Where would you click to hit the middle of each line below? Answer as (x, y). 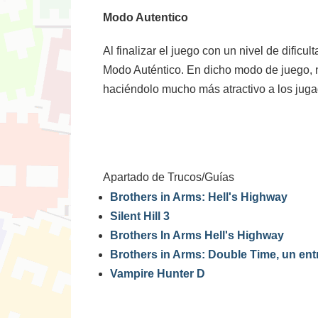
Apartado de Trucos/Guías (169, 177)
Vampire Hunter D (158, 274)
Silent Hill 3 (140, 216)
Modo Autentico (146, 17)
